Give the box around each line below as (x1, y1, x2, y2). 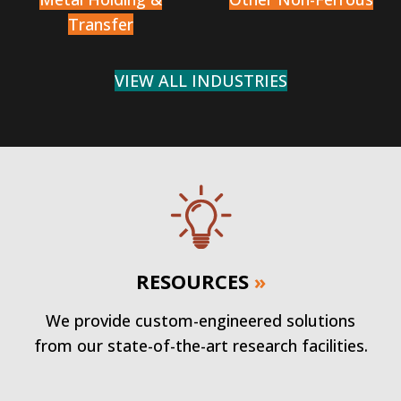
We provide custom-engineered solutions (46, 310, 355, 331)
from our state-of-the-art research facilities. (33, 335, 368, 356)
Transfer (67, 13, 133, 35)
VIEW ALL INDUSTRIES (114, 70, 287, 91)
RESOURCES (135, 268, 249, 294)
